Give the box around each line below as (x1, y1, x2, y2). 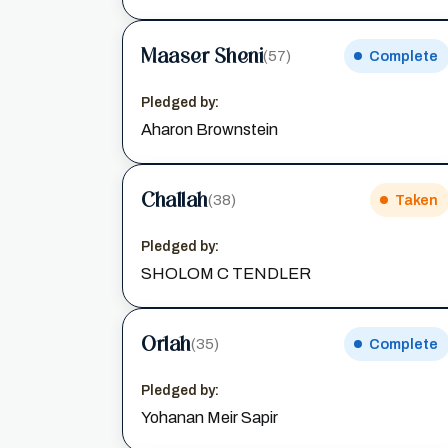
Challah (141, 187, 208, 212)
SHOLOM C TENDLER (141, 265, 311, 282)
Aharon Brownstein (141, 121, 278, 138)
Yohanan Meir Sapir (141, 409, 278, 426)
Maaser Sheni (141, 43, 263, 68)
